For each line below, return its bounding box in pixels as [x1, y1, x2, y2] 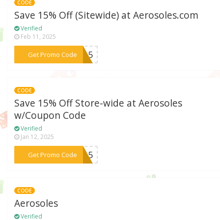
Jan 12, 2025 [19, 132, 55, 141]
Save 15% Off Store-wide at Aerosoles [14, 96, 183, 110]
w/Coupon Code [14, 109, 86, 122]
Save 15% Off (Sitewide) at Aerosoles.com [14, 9, 199, 22]
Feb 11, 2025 [19, 32, 56, 41]
